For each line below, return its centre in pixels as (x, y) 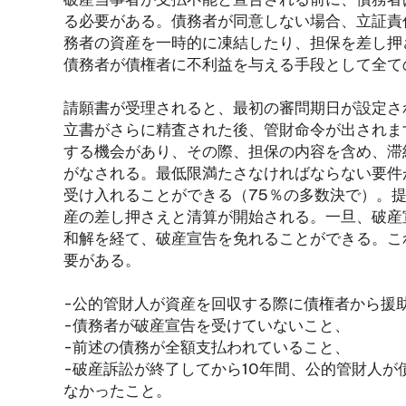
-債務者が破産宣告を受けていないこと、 (207, 325)
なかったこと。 (117, 391)
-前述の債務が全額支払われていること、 (207, 347)
